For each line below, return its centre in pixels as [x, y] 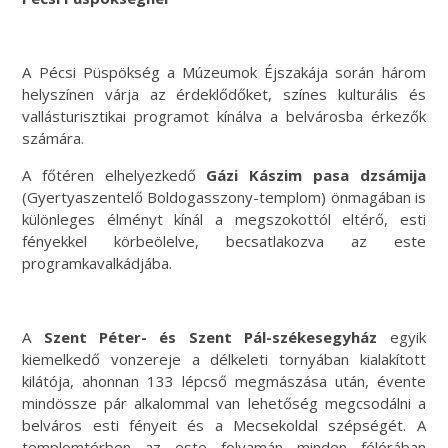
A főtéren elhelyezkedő [114, 174]
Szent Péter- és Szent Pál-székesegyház [210, 336]
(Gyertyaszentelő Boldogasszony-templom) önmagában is [224, 196]
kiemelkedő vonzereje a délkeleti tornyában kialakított [224, 358]
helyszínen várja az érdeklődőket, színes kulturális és [224, 93]
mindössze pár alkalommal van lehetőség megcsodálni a [224, 402]
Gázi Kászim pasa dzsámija [316, 174]
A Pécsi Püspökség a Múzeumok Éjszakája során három [224, 71]
